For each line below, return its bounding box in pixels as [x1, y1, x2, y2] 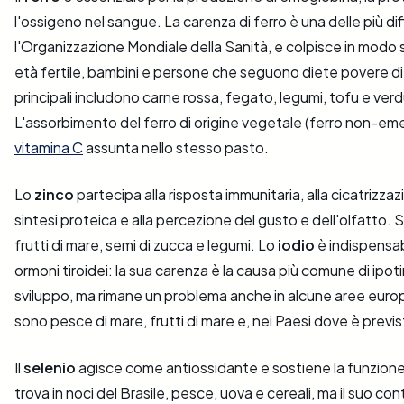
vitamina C [14, 138, 83, 158]
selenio [23, 358, 76, 378]
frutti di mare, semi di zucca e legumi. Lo [14, 235, 278, 255]
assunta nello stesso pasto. [83, 138, 269, 158]
